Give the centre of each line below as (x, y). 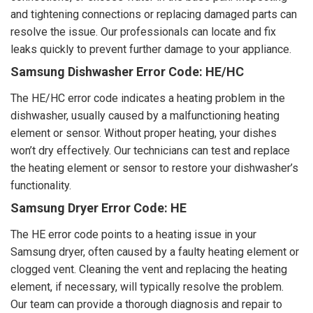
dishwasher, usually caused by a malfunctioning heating (145, 116)
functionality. (41, 186)
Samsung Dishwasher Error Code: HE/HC (127, 72)
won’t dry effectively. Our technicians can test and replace (150, 151)
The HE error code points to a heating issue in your (133, 235)
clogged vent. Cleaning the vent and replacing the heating (149, 270)
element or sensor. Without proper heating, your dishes (144, 133)
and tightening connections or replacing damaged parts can (154, 15)
